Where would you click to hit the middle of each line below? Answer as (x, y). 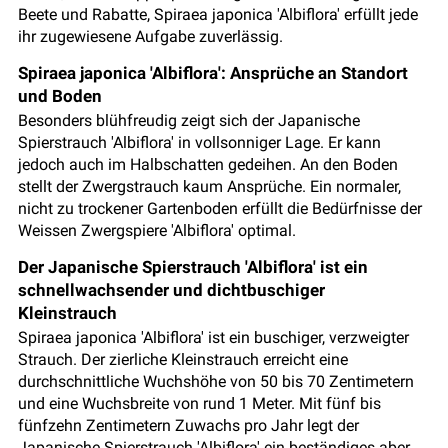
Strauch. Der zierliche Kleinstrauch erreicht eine (183, 360)
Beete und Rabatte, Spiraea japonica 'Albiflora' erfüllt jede (218, 15)
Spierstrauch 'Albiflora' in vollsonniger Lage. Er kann (199, 143)
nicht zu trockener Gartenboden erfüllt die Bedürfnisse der (220, 209)
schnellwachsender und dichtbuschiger (171, 290)
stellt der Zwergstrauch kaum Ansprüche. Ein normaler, (209, 187)
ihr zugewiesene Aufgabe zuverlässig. (150, 37)
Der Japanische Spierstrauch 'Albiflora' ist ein (193, 267)
